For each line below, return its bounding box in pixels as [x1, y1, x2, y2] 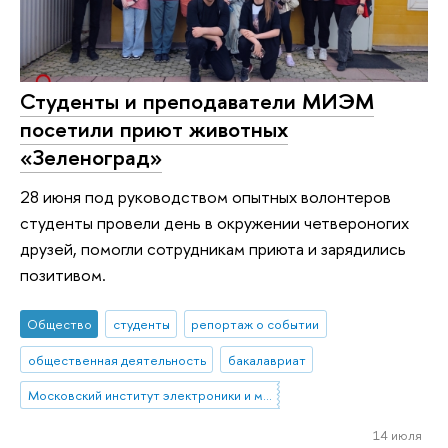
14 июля [372, 426, 422, 445]
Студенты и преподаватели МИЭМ [20, 85, 374, 116]
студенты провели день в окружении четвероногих [20, 211, 409, 235]
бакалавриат [227, 350, 306, 369]
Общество [26, 314, 92, 333]
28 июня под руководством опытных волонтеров [20, 185, 391, 209]
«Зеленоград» [20, 141, 162, 172]
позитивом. [20, 263, 106, 287]
